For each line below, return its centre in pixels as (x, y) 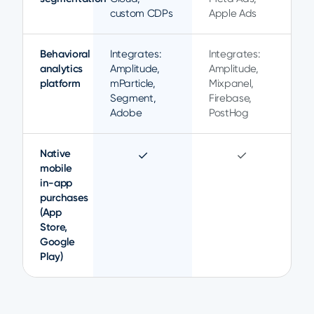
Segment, (133, 98)
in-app (56, 183)
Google (58, 242)
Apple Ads (233, 13)
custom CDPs (142, 13)
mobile (56, 168)
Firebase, (231, 98)
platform (60, 83)
